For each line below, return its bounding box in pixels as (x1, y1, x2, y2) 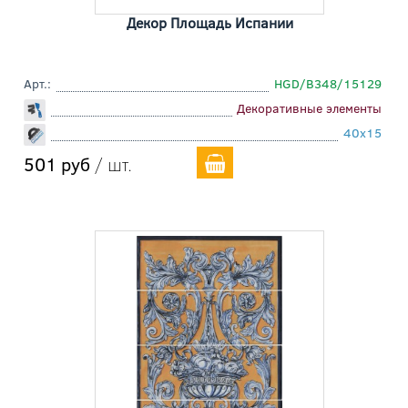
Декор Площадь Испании (126, 13, 293, 33)
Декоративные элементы (237, 99, 382, 117)
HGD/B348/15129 (274, 75, 382, 93)
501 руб (24, 151, 90, 177)
